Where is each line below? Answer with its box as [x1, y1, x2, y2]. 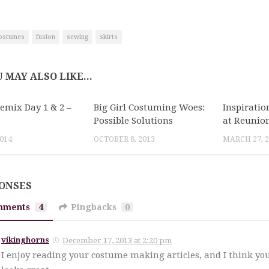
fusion [36, 32, 55, 41]
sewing [67, 32, 88, 41]
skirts [100, 32, 118, 41]
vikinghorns [1, 235, 49, 245]
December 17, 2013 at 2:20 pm [62, 236, 172, 246]
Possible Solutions [94, 115, 174, 126]
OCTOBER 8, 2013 [94, 134, 156, 144]
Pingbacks [71, 202, 117, 213]
